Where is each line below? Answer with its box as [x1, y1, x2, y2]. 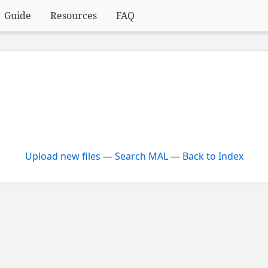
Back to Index [182, 150, 243, 163]
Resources [50, 9, 98, 22]
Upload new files [25, 150, 100, 163]
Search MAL [114, 150, 168, 163]
